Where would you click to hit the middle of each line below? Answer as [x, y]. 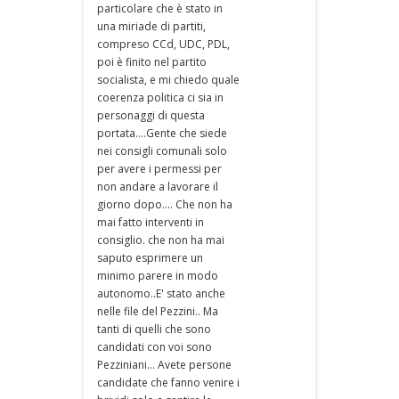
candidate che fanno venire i [168, 383]
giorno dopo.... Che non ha [165, 204]
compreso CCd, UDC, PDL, [163, 44]
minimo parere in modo [158, 276]
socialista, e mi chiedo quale [168, 80]
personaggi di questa [151, 115]
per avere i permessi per [159, 169]
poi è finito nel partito [152, 62]
